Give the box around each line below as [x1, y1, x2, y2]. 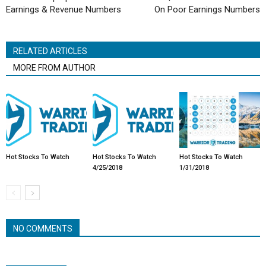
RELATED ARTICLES [13, 46, 87, 56]
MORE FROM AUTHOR [13, 62, 96, 72]
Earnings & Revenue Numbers [6, 4, 121, 15]
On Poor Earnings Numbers [154, 4, 260, 15]
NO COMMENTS [13, 223, 72, 233]
